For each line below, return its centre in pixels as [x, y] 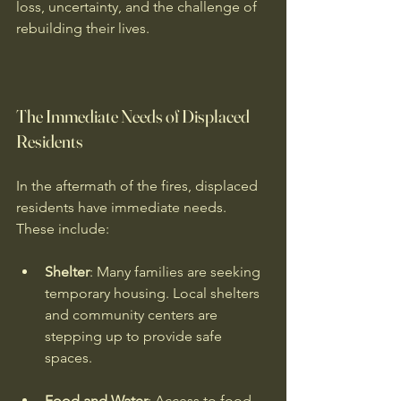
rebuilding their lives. [83, 28]
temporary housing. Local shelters [154, 293]
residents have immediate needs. [123, 207]
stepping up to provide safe [135, 336]
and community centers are [133, 315]
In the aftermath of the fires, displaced [139, 186]
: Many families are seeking [177, 272]
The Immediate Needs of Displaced [134, 116]
